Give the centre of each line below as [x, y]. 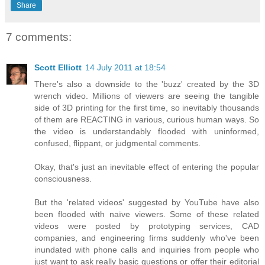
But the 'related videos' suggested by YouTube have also [147, 203]
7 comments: [39, 37]
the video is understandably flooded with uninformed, [147, 132]
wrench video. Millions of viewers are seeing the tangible [147, 96]
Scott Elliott [58, 68]
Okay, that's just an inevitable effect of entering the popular [147, 167]
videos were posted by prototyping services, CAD [147, 226]
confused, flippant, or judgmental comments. [117, 143]
